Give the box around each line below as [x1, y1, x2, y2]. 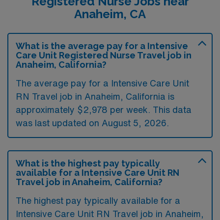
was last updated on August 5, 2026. [16, 118, 169, 127]
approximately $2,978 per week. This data [16, 105, 192, 114]
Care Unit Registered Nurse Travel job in [16, 50, 192, 60]
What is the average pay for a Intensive [16, 40, 188, 51]
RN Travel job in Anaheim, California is [16, 91, 174, 101]
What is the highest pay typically [16, 158, 160, 168]
